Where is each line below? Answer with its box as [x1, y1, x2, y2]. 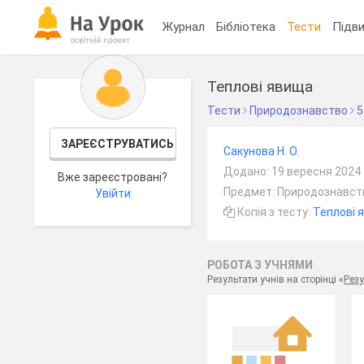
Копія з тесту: [235, 206, 314, 219]
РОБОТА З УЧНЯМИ [207, 258, 314, 271]
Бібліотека [216, 19, 276, 34]
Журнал [162, 19, 206, 34]
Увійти [94, 187, 131, 200]
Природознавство [249, 104, 349, 117]
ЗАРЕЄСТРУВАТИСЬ [60, 137, 174, 150]
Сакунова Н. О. [223, 145, 300, 158]
